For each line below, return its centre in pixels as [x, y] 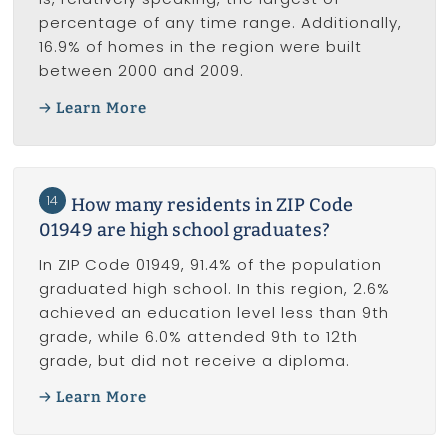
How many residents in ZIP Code [212, 204]
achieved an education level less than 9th [213, 312]
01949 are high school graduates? [184, 229]
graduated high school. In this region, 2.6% [214, 288]
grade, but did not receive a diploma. [194, 360]
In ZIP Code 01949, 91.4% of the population [210, 264]
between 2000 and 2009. [141, 71]
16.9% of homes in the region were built [200, 47]
